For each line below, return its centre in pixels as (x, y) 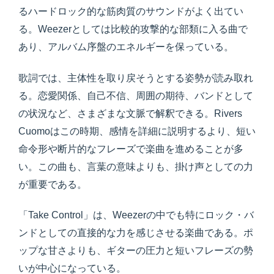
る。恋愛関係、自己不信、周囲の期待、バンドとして (136, 95)
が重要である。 (53, 184)
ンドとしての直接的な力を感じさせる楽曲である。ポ (136, 232)
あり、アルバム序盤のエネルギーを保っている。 (126, 47)
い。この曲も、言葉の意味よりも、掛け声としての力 (136, 166)
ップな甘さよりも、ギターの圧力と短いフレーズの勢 (136, 250)
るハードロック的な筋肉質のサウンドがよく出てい (131, 12)
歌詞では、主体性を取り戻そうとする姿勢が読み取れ (136, 78)
